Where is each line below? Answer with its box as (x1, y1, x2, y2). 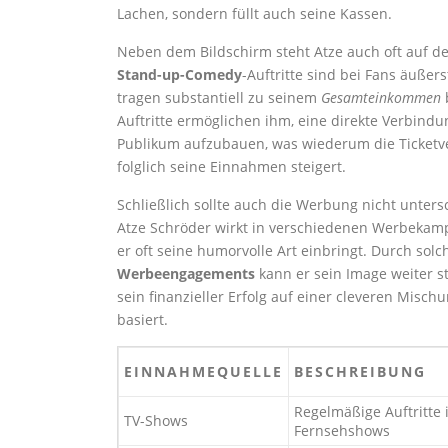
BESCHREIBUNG (294, 362, 426, 381)
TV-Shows (124, 411, 188, 430)
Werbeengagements (117, 264, 255, 283)
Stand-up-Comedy (117, 65, 242, 84)
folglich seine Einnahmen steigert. (117, 157, 346, 176)
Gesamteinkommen (321, 88, 441, 107)
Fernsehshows (294, 421, 390, 440)
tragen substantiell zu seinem (117, 88, 321, 107)
